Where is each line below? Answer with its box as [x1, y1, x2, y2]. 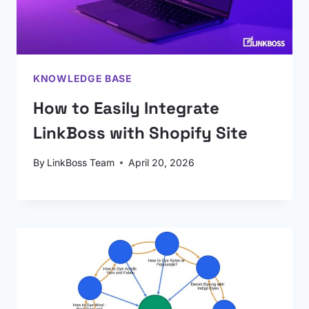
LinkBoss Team [47, 157, 115, 168]
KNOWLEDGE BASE [33, 72, 132, 84]
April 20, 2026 [128, 157, 195, 168]
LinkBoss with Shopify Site [33, 122, 248, 143]
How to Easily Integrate [33, 97, 219, 119]
